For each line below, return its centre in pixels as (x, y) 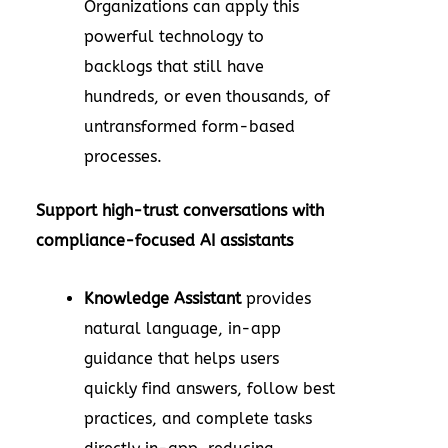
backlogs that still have (174, 66)
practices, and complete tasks (198, 418)
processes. (123, 156)
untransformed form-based (189, 126)
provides (276, 298)
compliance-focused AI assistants (164, 240)
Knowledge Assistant (162, 298)
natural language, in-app (182, 328)
